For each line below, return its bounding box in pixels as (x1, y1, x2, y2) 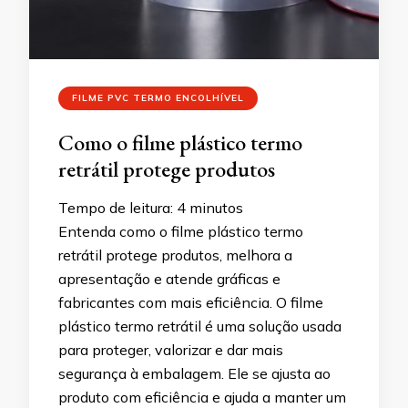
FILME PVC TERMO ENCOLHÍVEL (72, 92, 244, 104)
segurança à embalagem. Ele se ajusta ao (58, 364, 331, 382)
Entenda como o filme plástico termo (58, 222, 303, 240)
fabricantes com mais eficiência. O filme (58, 293, 323, 311)
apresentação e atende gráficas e (58, 270, 280, 288)
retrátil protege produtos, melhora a (58, 246, 292, 264)
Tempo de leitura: (58, 199, 177, 217)
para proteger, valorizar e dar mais (58, 341, 283, 359)
